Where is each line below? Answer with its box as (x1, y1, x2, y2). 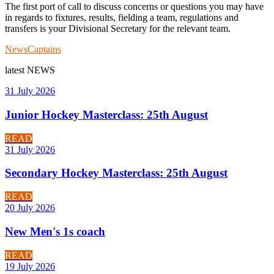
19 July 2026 (5, 261, 55, 272)
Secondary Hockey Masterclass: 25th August (5, 166, 228, 180)
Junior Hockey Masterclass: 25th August (5, 108, 208, 121)
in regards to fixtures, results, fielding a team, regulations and (5, 12, 239, 23)
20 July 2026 (5, 202, 55, 213)
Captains (28, 44, 61, 55)
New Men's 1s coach (5, 224, 105, 238)
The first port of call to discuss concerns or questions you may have (5, 1, 264, 12)
